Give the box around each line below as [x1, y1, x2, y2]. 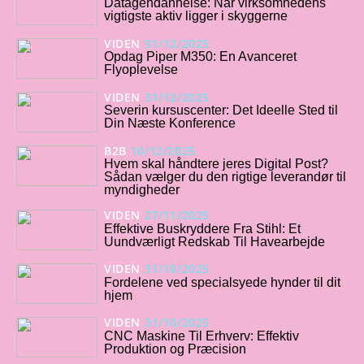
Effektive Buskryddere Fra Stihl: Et [104, 221, 301, 236]
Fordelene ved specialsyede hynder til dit [104, 275, 340, 289]
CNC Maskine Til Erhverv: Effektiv [104, 328, 299, 343]
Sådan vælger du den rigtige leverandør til [104, 170, 346, 184]
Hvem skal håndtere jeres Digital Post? [104, 157, 328, 171]
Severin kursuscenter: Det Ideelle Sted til [104, 103, 338, 118]
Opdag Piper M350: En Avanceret [104, 50, 297, 64]
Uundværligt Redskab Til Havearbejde [104, 234, 325, 249]
